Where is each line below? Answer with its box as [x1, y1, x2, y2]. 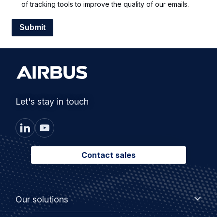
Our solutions [15, 194, 68, 205]
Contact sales [81, 150, 136, 160]
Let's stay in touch [15, 96, 89, 107]
